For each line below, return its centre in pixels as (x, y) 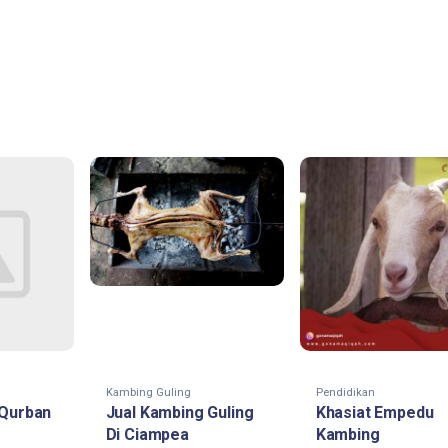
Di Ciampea (147, 434)
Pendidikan (345, 392)
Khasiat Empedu (374, 412)
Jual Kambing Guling (179, 412)
